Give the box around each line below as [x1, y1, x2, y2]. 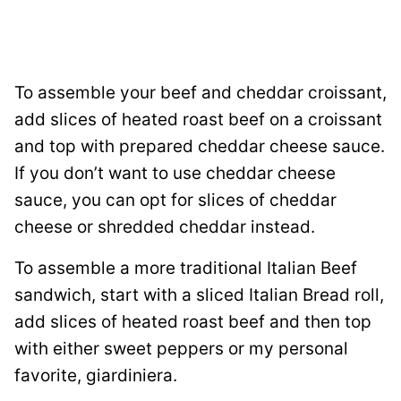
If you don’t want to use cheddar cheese [14, 162, 336, 183]
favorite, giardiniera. [14, 364, 177, 386]
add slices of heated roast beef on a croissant [14, 108, 382, 130]
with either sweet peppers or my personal [14, 337, 348, 359]
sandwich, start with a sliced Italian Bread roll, [14, 284, 384, 305]
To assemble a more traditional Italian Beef [14, 257, 357, 278]
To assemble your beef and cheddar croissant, [14, 81, 387, 103]
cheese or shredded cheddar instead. [14, 216, 315, 237]
